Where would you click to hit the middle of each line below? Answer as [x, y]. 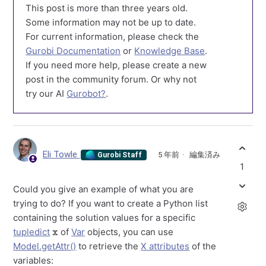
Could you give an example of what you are [104, 189]
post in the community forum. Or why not [111, 80]
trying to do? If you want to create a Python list [111, 204]
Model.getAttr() [45, 246]
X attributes [165, 246]
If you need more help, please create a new [116, 65]
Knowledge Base [170, 51]
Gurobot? [86, 94]
